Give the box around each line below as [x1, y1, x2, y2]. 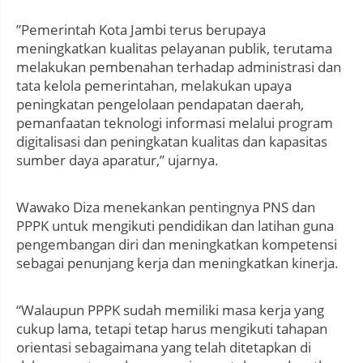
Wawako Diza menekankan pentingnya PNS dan [16, 198, 315, 217]
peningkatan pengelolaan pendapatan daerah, [16, 95, 304, 114]
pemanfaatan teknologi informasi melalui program [16, 113, 333, 133]
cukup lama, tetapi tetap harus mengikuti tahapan [16, 319, 327, 339]
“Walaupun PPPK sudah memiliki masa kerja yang [16, 301, 324, 320]
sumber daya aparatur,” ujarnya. [16, 151, 219, 170]
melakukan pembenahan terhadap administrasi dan [16, 58, 341, 77]
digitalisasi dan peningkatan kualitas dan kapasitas [16, 132, 327, 152]
